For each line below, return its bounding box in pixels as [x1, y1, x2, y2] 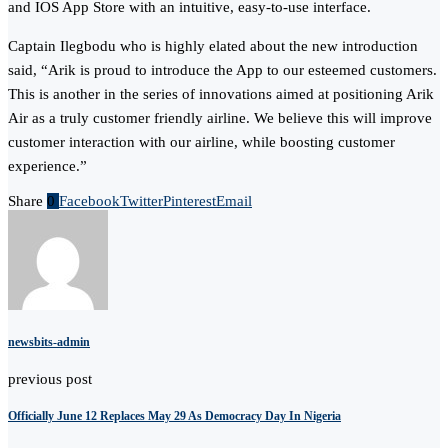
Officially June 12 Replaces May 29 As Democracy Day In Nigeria [8, 408, 341, 423]
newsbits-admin [8, 335, 90, 350]
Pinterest [163, 193, 216, 210]
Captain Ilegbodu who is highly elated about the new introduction [8, 38, 418, 55]
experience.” [8, 158, 87, 175]
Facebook [59, 193, 120, 210]
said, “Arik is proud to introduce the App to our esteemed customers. [8, 62, 437, 79]
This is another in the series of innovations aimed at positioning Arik [8, 86, 434, 103]
